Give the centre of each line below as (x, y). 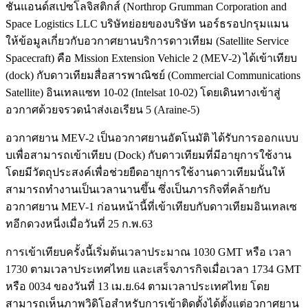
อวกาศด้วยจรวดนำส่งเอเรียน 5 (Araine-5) (102, 109)
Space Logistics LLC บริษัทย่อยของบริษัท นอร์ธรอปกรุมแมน (147, 23)
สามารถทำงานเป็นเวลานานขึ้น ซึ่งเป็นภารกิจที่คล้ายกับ (138, 189)
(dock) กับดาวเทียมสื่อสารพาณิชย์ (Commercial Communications (153, 75)
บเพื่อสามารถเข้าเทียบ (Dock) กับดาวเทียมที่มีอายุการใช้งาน (148, 155)
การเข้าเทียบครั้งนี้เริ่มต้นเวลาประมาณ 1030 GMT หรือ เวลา (148, 252)
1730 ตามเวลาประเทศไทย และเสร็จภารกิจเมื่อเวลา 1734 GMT (153, 269)
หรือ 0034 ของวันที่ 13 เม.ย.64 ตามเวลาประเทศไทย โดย (137, 286)
